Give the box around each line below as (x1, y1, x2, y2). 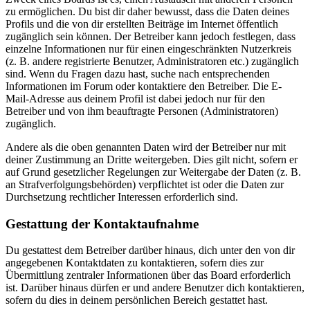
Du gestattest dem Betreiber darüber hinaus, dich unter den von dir (6, 244, 295, 257)
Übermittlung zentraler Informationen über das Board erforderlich (6, 269, 291, 282)
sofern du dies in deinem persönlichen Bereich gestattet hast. (6, 294, 268, 307)
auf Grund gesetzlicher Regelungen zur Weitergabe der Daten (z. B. (6, 166, 301, 178)
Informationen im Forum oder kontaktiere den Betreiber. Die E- (6, 80, 282, 92)
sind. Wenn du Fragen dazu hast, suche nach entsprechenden (6, 68, 270, 80)
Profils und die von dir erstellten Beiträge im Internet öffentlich (6, 18, 278, 30)
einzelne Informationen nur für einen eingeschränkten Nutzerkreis (6, 43, 291, 55)
